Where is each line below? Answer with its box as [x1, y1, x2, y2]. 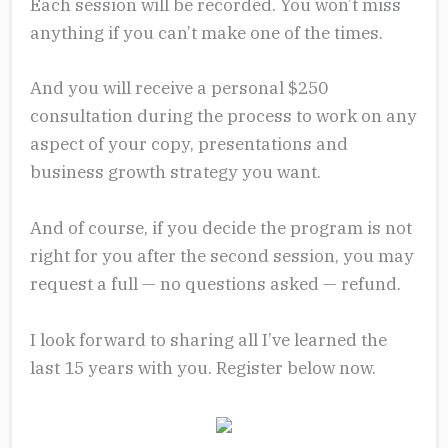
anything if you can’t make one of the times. [29, 20, 383, 44]
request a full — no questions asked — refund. [29, 271, 401, 295]
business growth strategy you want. [29, 160, 321, 184]
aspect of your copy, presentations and [29, 132, 348, 156]
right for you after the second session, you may [29, 243, 414, 267]
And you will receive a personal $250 [29, 76, 328, 100]
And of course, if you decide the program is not [29, 215, 412, 239]
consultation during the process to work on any [29, 104, 417, 128]
